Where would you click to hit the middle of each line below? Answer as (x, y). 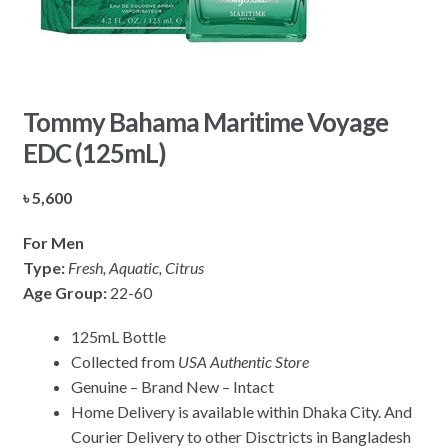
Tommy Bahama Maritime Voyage (205, 122)
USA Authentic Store (243, 362)
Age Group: (66, 292)
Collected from (124, 362)
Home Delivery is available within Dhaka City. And (241, 412)
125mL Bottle (118, 337)
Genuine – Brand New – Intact (172, 387)
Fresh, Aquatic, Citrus (134, 267)
